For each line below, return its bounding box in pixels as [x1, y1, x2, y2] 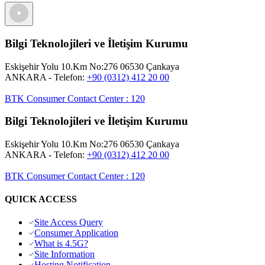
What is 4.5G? [34, 238, 88, 249]
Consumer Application [34, 228, 118, 238]
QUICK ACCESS [5, 194, 77, 205]
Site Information [34, 249, 95, 260]
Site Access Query [34, 217, 103, 228]
